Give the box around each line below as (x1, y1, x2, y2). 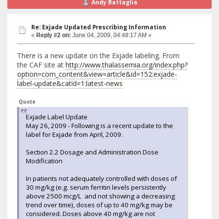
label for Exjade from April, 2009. (26, 130, 123, 139)
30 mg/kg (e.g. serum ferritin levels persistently (26, 182, 166, 192)
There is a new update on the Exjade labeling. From (17, 50, 179, 60)
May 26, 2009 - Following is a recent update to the (26, 121, 173, 130)
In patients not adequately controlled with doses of (26, 174, 177, 183)
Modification (26, 156, 63, 165)
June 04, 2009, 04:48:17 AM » (71, 31, 152, 39)
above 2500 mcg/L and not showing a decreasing (26, 191, 175, 200)
